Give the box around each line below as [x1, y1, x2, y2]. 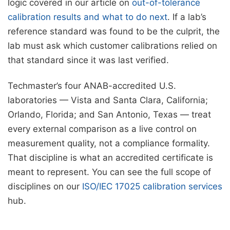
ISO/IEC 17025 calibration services [82, 181, 222, 192]
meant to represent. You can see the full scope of [8, 167, 211, 178]
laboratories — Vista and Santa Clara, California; [8, 95, 208, 106]
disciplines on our [8, 181, 82, 192]
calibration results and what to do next [8, 12, 167, 23]
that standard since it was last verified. [8, 55, 169, 66]
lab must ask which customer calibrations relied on [8, 41, 217, 51]
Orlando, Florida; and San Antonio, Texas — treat [8, 109, 211, 120]
